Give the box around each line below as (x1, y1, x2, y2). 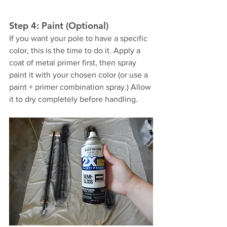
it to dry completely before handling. (9, 95, 140, 104)
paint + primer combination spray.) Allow (9, 83, 153, 92)
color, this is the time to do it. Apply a (9, 46, 142, 55)
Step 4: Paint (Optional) (9, 20, 108, 32)
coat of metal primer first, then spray (9, 58, 138, 67)
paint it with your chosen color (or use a (9, 70, 150, 80)
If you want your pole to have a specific (9, 34, 149, 43)
